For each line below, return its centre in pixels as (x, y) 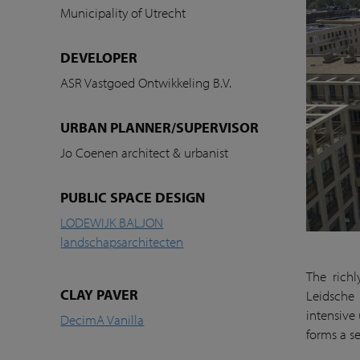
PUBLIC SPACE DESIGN (133, 197)
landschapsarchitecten (122, 241)
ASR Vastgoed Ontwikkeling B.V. (146, 82)
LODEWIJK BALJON (112, 222)
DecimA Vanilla (102, 319)
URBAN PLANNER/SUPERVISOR (160, 127)
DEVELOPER (99, 57)
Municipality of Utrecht (123, 12)
